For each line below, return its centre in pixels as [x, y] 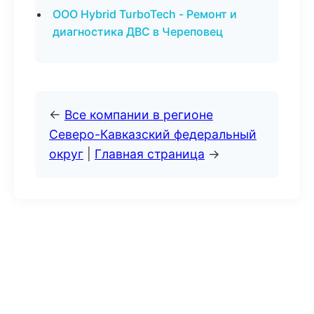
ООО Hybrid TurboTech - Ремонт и [145, 14]
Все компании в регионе [139, 115]
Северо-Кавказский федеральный [153, 134]
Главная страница [150, 154]
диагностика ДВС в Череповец [138, 32]
